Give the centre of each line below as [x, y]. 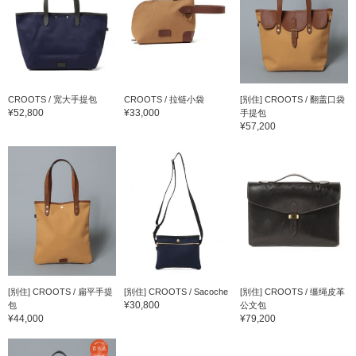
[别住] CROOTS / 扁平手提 [60, 291]
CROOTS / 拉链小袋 [164, 99]
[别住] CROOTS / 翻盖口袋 [292, 99]
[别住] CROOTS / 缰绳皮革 [292, 291]
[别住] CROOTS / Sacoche [176, 291]
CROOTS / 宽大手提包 [52, 99]
